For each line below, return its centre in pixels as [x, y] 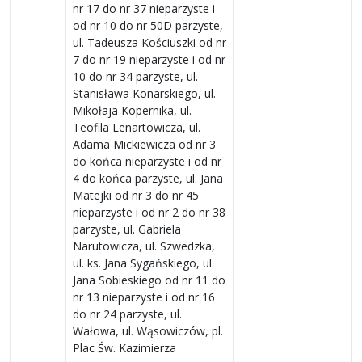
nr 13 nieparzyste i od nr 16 [144, 297]
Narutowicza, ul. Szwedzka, [144, 246]
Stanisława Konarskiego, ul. [144, 93]
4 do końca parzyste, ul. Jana [148, 178]
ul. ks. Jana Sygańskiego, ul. [143, 263]
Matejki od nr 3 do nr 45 [136, 195]
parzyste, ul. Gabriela [127, 229]
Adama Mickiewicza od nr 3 [144, 144]
